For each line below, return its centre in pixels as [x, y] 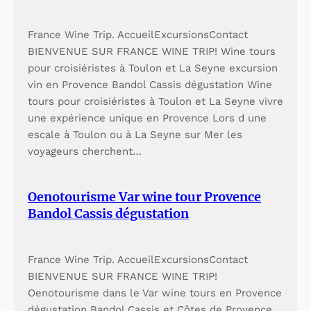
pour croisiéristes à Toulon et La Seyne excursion [153, 68]
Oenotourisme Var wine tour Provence [144, 196]
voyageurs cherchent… [85, 151]
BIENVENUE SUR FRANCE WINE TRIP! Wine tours [152, 51]
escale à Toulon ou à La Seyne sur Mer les [135, 134]
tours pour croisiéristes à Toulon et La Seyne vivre [155, 101]
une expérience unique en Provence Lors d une [147, 118]
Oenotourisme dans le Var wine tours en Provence [155, 293]
